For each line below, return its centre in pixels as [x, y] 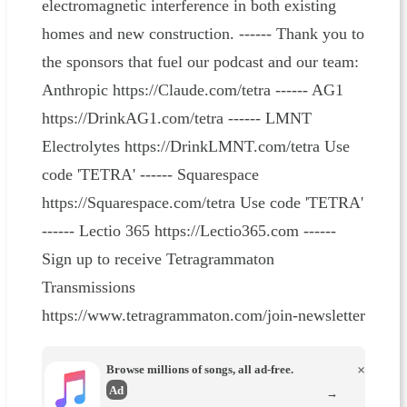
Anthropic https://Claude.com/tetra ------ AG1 [192, 90]
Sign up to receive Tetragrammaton [158, 259]
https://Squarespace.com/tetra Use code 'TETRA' [202, 203]
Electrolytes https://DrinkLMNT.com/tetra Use [195, 147]
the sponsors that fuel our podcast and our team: [200, 62]
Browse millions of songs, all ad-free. [199, 369]
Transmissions [88, 288]
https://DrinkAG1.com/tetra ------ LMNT [176, 119]
